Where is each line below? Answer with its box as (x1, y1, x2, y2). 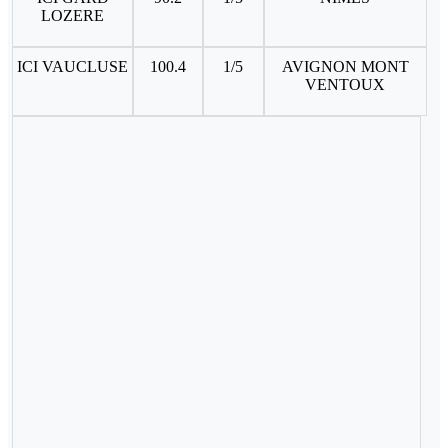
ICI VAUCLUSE (17, 57, 129, 75)
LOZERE (41, 6, 105, 24)
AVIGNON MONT (281, 57, 409, 75)
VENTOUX (305, 75, 386, 93)
